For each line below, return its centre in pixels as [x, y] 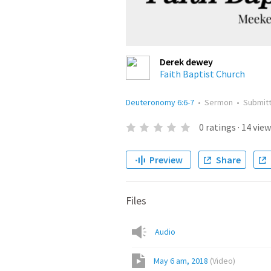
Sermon [219, 102]
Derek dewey [186, 62]
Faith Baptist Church [202, 74]
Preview [166, 160]
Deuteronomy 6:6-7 [160, 102]
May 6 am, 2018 [181, 261]
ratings [220, 127]
